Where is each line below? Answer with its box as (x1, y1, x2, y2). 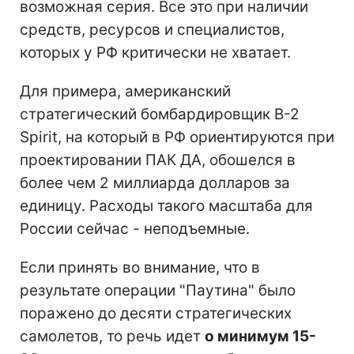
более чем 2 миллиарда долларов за (20, 174, 290, 193)
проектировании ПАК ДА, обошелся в (20, 151, 296, 170)
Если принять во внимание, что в (20, 258, 260, 277)
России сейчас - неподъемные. (20, 220, 250, 239)
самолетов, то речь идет (20, 327, 205, 346)
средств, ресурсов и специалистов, (20, 21, 284, 40)
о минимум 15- (205, 327, 316, 346)
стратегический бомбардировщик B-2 (20, 105, 299, 124)
